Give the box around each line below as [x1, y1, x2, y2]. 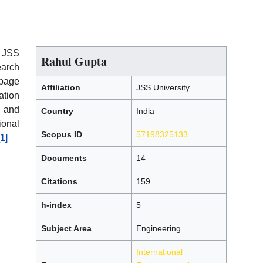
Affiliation [41, 82, 80, 92]
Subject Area [41, 223, 92, 233]
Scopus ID [41, 129, 82, 139]
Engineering [136, 223, 181, 233]
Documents [41, 153, 87, 163]
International [136, 247, 183, 257]
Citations [41, 176, 77, 186]
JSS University [136, 82, 190, 92]
